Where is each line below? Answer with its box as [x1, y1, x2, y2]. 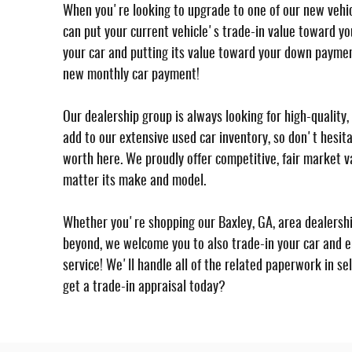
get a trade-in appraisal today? [63, 280, 225, 295]
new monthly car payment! [63, 68, 200, 82]
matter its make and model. [63, 174, 206, 189]
